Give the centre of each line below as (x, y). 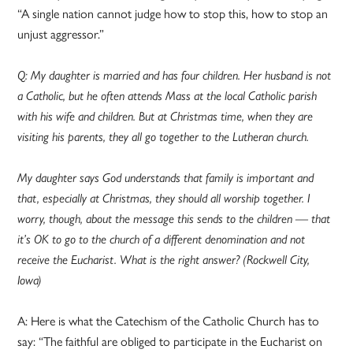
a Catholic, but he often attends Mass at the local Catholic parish (167, 96)
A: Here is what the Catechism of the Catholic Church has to (169, 321)
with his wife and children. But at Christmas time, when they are (165, 117)
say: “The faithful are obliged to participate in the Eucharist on (170, 342)
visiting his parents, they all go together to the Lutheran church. (163, 137)
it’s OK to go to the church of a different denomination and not (162, 240)
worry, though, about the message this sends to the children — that (174, 219)
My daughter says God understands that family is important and (166, 178)
